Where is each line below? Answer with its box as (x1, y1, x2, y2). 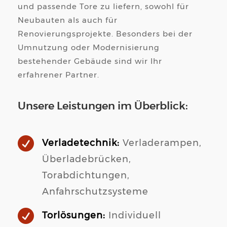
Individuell (105, 211, 161, 221)
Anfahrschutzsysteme (42, 187, 148, 197)
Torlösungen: (42, 211, 105, 221)
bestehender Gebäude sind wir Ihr (18, 58, 162, 66)
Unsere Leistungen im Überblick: (18, 101, 188, 112)
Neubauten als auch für (18, 17, 118, 25)
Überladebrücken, (42, 155, 131, 165)
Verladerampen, (120, 139, 202, 148)
